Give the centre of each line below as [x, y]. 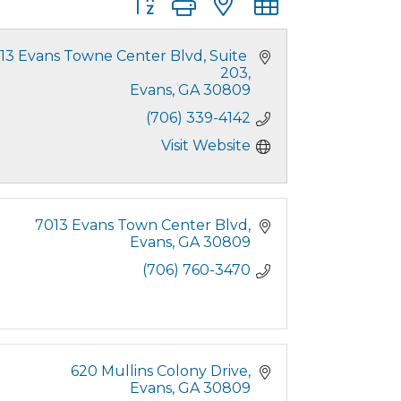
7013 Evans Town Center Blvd [141, 226]
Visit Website [206, 146]
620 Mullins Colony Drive [159, 371]
